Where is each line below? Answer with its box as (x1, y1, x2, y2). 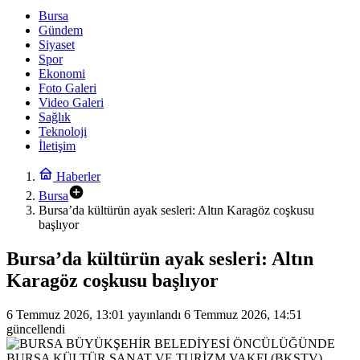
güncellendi (6, 321, 65, 336)
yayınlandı (125, 307, 181, 321)
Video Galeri (39, 96, 104, 109)
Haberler (53, 170, 100, 183)
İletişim (39, 139, 76, 153)
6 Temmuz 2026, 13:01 (6, 307, 125, 321)
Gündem (39, 23, 83, 37)
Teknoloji (39, 125, 87, 138)
